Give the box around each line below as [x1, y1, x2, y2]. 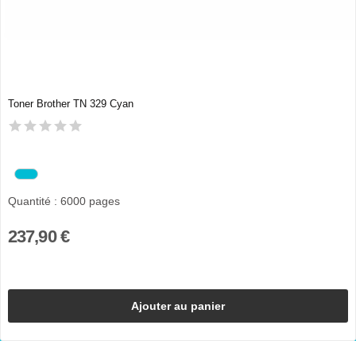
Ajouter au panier [131, 299, 225, 312]
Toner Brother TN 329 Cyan [7, 98, 133, 110]
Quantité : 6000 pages [7, 194, 120, 207]
